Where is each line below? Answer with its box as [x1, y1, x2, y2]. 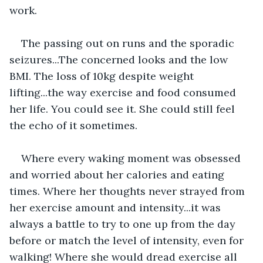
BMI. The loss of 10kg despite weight [9, 69, 197, 83]
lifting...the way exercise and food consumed [9, 85, 239, 99]
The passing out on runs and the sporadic [21, 36, 237, 50]
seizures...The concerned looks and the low [9, 52, 231, 66]
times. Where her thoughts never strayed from [9, 184, 248, 198]
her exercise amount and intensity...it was [9, 200, 224, 214]
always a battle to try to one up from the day [9, 217, 238, 231]
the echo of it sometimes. [9, 118, 137, 132]
